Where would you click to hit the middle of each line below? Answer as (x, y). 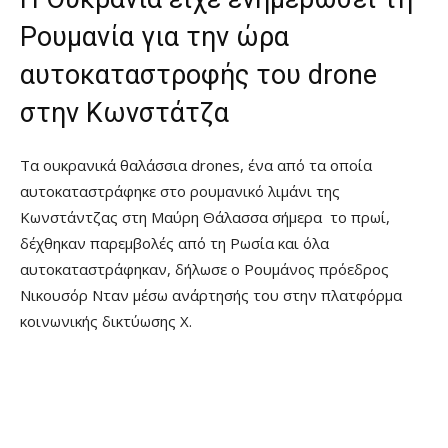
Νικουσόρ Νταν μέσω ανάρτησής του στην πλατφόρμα (211, 295)
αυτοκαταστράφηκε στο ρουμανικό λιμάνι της (180, 191)
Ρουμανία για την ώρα (154, 37)
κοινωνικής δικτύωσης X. (106, 321)
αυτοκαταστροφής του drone (198, 75)
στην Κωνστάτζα (124, 113)
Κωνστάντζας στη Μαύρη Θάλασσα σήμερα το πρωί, (205, 217)
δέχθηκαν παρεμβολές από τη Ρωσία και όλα (174, 243)
